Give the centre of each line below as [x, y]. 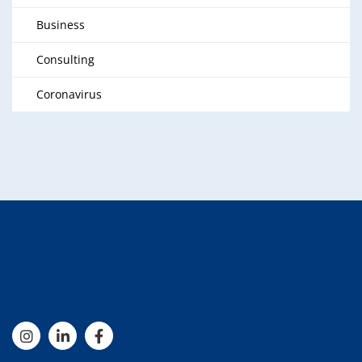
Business [61, 25]
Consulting [65, 60]
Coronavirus [69, 95]
